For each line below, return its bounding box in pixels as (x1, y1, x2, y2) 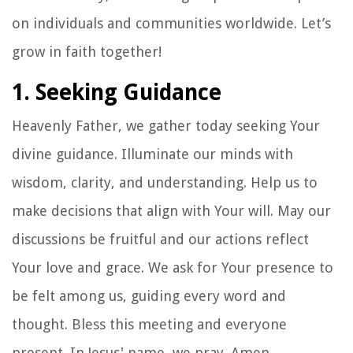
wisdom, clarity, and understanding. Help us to (12, 173, 318, 191)
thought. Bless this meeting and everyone (12, 315, 287, 333)
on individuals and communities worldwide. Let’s (12, 14, 331, 32)
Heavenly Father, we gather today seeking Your (12, 117, 320, 134)
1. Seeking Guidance (12, 79, 221, 106)
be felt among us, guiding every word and (12, 287, 286, 304)
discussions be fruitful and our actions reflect (12, 230, 309, 247)
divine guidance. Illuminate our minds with (12, 145, 293, 162)
